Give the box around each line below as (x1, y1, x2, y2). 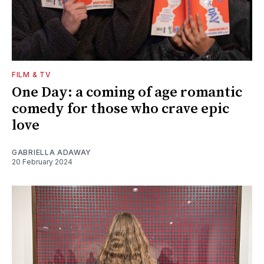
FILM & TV (12, 70, 51, 79)
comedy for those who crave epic (12, 100, 229, 118)
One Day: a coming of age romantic (12, 83, 242, 101)
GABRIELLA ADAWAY (12, 147, 92, 157)
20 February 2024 (12, 157, 72, 166)
